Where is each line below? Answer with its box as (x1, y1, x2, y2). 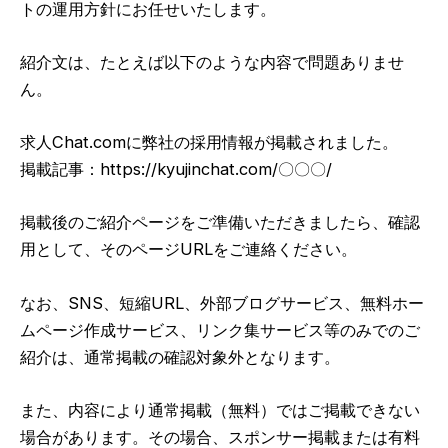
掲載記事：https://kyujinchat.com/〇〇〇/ (20, 159, 332, 180)
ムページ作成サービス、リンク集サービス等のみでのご (20, 319, 420, 340)
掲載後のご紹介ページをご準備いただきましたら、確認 (20, 212, 420, 233)
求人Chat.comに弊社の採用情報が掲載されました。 (20, 132, 398, 153)
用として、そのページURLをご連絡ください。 (20, 239, 357, 260)
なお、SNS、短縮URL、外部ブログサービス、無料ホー (20, 292, 424, 313)
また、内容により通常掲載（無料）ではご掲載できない (20, 399, 420, 420)
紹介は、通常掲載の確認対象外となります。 (20, 346, 340, 367)
